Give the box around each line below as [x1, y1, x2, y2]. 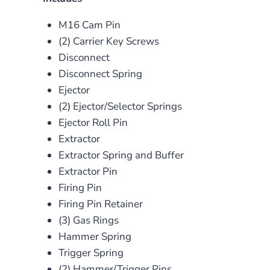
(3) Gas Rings [58, 213, 119, 227]
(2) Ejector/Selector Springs [58, 99, 182, 113]
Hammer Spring [58, 229, 131, 243]
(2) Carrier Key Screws [58, 34, 159, 48]
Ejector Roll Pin [58, 115, 128, 130]
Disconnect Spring [58, 66, 142, 81]
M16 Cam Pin [58, 17, 121, 32]
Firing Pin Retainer [58, 196, 143, 211]
